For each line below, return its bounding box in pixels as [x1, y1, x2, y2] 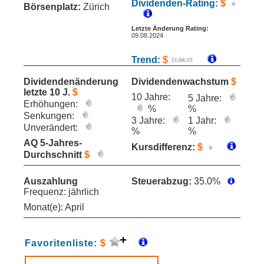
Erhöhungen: [24, 99, 80, 109]
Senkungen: [24, 111, 77, 121]
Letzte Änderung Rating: [131, 25, 209, 32]
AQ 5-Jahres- [24, 138, 82, 148]
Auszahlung [24, 176, 78, 186]
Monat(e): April [24, 202, 84, 212]
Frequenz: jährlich [24, 187, 99, 197]
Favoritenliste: [25, 238, 100, 248]
